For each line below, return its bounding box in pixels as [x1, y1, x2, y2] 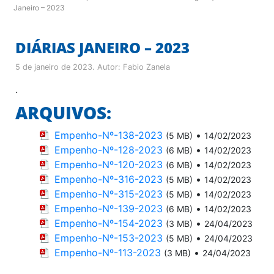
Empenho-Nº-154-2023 [54, 217, 163, 229]
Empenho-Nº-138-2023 [54, 128, 163, 141]
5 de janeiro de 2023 [15, 62, 92, 72]
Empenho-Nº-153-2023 [54, 231, 163, 244]
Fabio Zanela [123, 62, 170, 72]
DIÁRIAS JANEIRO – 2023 [15, 37, 190, 57]
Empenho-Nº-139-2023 [54, 202, 163, 215]
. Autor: [92, 62, 123, 72]
